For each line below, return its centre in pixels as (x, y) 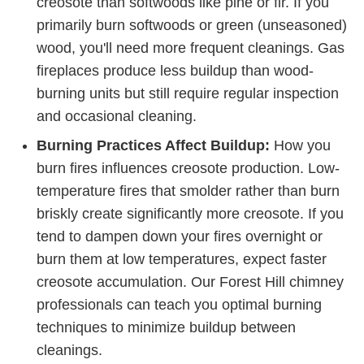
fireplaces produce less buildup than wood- (175, 71)
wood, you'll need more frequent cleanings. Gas (191, 48)
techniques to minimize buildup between (166, 328)
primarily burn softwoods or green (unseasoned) (192, 26)
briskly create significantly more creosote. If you (190, 214)
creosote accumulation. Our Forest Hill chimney (190, 282)
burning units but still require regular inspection (188, 94)
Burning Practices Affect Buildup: (153, 146)
